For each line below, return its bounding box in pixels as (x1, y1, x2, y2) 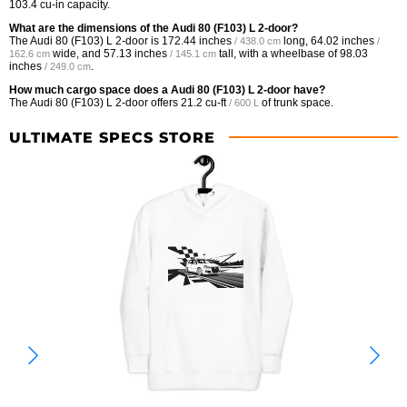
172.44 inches (162, 34, 232, 47)
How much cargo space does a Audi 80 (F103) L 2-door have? (9, 83, 325, 96)
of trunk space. (259, 95, 333, 109)
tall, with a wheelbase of (216, 46, 340, 60)
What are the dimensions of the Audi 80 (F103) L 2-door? (9, 21, 298, 35)
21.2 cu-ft (181, 95, 226, 109)
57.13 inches (104, 46, 167, 60)
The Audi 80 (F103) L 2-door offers (9, 95, 181, 109)
